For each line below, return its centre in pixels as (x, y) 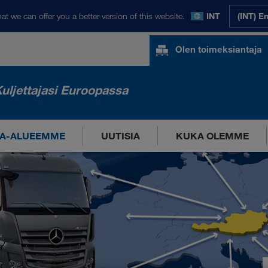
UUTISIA (121, 136)
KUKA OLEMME (212, 136)
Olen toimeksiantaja (219, 49)
